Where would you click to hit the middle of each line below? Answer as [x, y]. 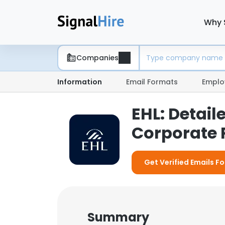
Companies [97, 58]
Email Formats [152, 82]
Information [80, 82]
